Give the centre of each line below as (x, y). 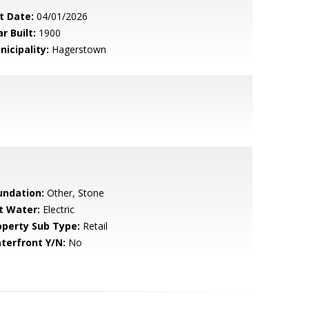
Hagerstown (77, 49)
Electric (57, 209)
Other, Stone (74, 193)
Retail (93, 226)
